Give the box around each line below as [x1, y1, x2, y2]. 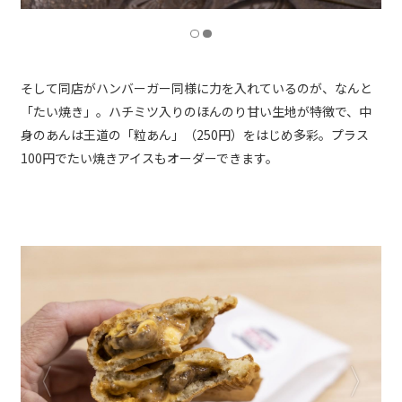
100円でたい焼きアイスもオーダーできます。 [21, 149, 278, 168]
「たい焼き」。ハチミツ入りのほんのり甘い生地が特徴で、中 [21, 102, 371, 121]
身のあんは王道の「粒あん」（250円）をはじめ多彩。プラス [21, 126, 369, 144]
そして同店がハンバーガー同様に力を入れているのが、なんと [21, 79, 372, 98]
